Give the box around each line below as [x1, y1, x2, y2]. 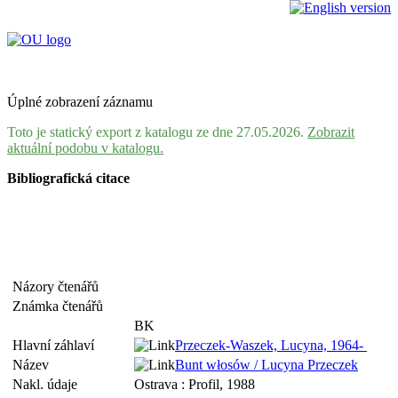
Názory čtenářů [12, 279, 106, 294]
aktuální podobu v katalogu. [7, 140, 163, 155]
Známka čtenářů [12, 298, 110, 314]
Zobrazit [307, 124, 354, 139]
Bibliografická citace [7, 171, 130, 186]
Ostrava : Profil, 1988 [134, 377, 255, 392]
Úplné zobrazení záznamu [7, 94, 153, 109]
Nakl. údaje [12, 377, 84, 392]
